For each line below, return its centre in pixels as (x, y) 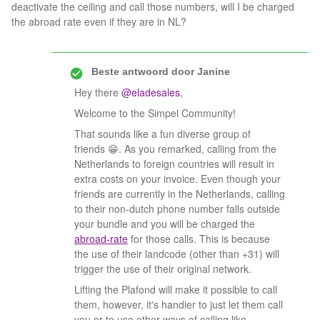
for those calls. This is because (199, 239)
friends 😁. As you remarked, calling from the (175, 149)
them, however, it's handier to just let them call (179, 304)
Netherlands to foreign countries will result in (174, 164)
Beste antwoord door (143, 71)
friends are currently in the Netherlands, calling (180, 194)
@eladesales (151, 92)
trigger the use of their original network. (164, 269)
